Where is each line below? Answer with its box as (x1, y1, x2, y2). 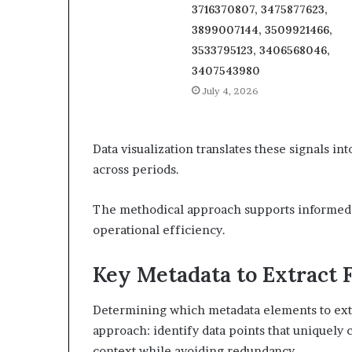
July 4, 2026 (201, 85, 258, 97)
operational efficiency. (93, 222, 225, 237)
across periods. (93, 162, 179, 177)
